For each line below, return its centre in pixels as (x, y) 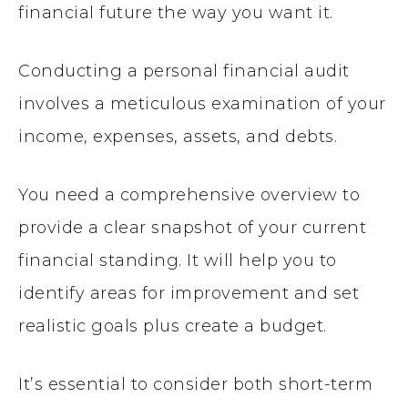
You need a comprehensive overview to (189, 194)
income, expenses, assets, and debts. (178, 136)
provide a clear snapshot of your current (192, 227)
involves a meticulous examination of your (202, 103)
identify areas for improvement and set (189, 293)
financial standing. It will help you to (178, 260)
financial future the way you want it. (176, 12)
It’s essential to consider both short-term (195, 384)
